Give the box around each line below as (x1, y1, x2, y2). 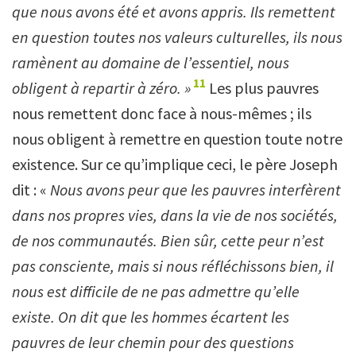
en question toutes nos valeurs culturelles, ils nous (12, 26, 342, 47)
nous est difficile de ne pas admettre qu (12, 281, 272, 301)
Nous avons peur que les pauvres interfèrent (50, 179, 341, 199)
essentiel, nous (192, 52, 289, 72)
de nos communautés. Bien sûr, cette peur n (12, 230, 300, 250)
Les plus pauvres (206, 77, 319, 98)
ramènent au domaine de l (12, 52, 188, 72)
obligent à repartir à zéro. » (12, 77, 191, 98)
